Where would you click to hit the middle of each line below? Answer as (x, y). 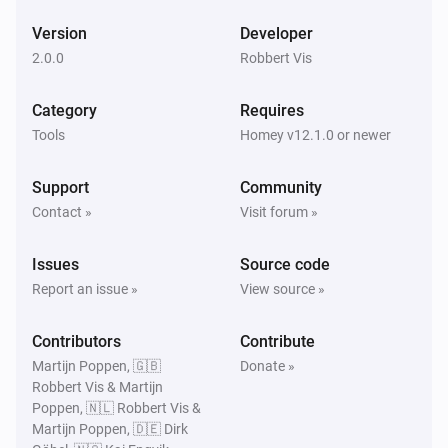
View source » (282, 288)
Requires (272, 110)
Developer (276, 33)
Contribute (277, 341)
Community (281, 187)
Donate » (267, 365)
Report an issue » (85, 288)
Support (60, 187)
